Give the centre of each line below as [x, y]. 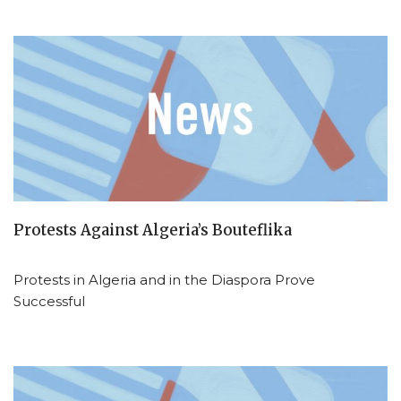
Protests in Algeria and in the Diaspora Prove [164, 280]
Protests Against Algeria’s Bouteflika [153, 231]
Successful [49, 302]
